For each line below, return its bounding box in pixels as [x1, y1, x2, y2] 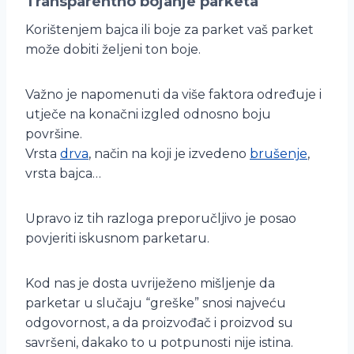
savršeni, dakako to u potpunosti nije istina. [25, 335, 293, 351]
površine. [25, 126, 82, 142]
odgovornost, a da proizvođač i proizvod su [25, 315, 293, 331]
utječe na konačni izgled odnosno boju [25, 107, 271, 122]
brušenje [250, 146, 307, 162]
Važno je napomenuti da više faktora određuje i [25, 87, 322, 103]
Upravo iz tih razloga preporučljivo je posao [25, 211, 296, 227]
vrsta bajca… [25, 166, 101, 182]
